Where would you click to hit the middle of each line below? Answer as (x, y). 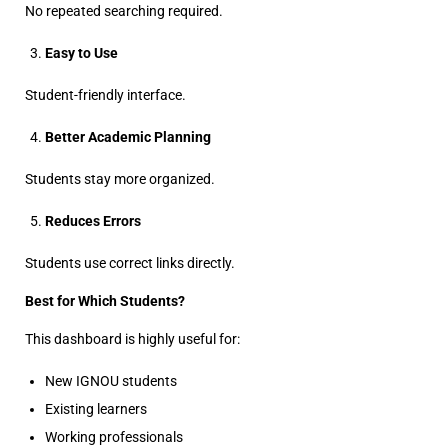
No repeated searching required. (124, 11)
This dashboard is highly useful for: (132, 339)
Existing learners (96, 409)
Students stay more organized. (120, 179)
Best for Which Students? (105, 301)
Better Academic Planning (128, 137)
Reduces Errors (93, 221)
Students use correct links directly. (130, 263)
